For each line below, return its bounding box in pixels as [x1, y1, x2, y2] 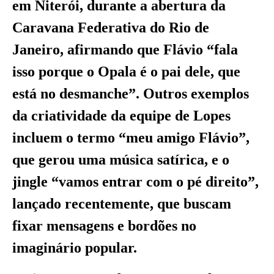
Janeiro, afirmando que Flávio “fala [12, 42, 238, 58]
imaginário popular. [12, 240, 137, 256]
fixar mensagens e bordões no [12, 218, 196, 234]
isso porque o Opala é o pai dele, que [12, 64, 240, 80]
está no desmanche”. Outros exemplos [12, 86, 249, 102]
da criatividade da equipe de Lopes [12, 108, 231, 124]
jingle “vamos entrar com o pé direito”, [12, 174, 259, 190]
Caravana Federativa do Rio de [12, 20, 209, 36]
